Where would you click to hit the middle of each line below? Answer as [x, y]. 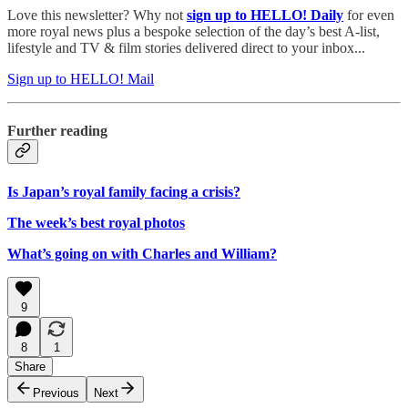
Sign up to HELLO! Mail [81, 79]
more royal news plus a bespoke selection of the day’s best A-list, [194, 32]
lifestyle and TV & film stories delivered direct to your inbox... [186, 48]
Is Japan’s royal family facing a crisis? [124, 191]
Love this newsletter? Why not [97, 15]
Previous [56, 393]
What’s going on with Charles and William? [142, 253]
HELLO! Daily [297, 15]
